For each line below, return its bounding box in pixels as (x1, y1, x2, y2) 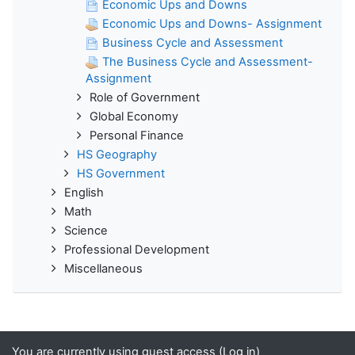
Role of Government (90, 90, 200, 105)
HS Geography (77, 147, 157, 162)
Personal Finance (90, 128, 184, 143)
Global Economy (90, 109, 178, 124)
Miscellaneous (64, 261, 143, 276)
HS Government (77, 166, 165, 181)
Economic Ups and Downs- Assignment (102, 16, 322, 31)
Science (64, 223, 108, 238)
